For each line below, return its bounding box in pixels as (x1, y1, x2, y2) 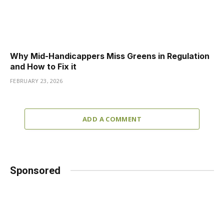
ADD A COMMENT (82, 114, 142, 123)
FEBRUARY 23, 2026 (10, 76, 63, 84)
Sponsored (10, 164, 60, 176)
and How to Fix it (10, 61, 76, 71)
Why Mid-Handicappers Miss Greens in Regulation (10, 50, 209, 61)
